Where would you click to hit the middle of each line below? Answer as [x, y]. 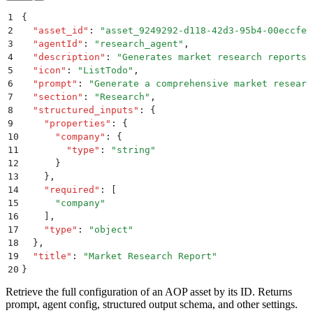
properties [78, 123]
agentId [58, 43]
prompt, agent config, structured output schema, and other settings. [152, 304]
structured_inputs [86, 110]
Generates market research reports [214, 57]
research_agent [139, 43]
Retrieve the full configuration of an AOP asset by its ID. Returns [149, 291]
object [111, 229]
